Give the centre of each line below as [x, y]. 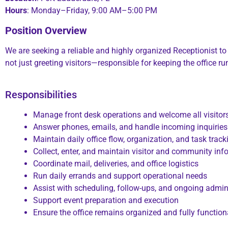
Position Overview [46, 30]
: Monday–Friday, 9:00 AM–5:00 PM [92, 11]
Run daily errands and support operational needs [120, 176]
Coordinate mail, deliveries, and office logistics [116, 164]
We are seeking [32, 50]
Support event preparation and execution [106, 201]
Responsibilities [41, 95]
